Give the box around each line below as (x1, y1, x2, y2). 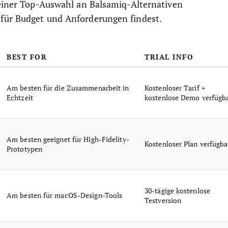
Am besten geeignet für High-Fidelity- (7, 134, 129, 144)
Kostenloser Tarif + (145, 83, 205, 93)
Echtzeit (7, 93, 33, 102)
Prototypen (7, 144, 42, 154)
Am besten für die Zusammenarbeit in (7, 83, 129, 93)
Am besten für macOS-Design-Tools (7, 190, 123, 200)
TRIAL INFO (145, 51, 193, 62)
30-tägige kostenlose (145, 186, 210, 195)
